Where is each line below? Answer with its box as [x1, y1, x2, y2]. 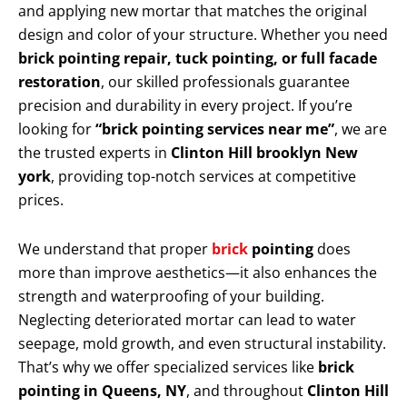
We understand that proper [18, 239, 212, 260]
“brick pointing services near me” [95, 119, 334, 140]
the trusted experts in [18, 143, 171, 164]
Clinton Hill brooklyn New [171, 143, 358, 164]
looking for [18, 119, 95, 140]
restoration [18, 72, 101, 93]
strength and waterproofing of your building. [18, 286, 324, 307]
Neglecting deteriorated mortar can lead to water [18, 310, 356, 331]
